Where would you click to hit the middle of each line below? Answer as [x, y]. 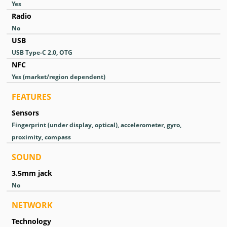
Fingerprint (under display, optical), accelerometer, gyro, [97, 125]
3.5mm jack [32, 173]
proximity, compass [41, 137]
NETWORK [32, 205]
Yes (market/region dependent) [59, 77]
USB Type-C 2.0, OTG [42, 52]
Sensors [25, 113]
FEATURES [31, 97]
